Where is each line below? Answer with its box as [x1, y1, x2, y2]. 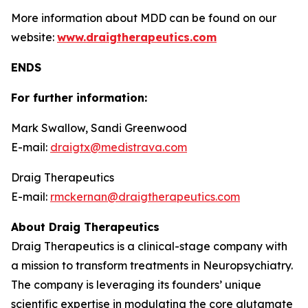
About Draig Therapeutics [11, 220, 159, 234]
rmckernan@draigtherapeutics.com [50, 190, 240, 204]
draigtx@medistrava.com [50, 140, 187, 155]
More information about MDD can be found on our [11, 11, 276, 25]
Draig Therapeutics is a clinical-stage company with [11, 239, 287, 254]
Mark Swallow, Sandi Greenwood [11, 121, 187, 135]
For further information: [11, 91, 147, 105]
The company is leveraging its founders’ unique [11, 278, 261, 292]
